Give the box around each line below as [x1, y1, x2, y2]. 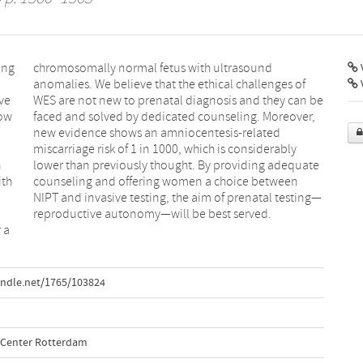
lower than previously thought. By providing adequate [32, 157, 319, 173]
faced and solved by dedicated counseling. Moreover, [32, 109, 315, 124]
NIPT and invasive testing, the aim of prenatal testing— [32, 190, 322, 205]
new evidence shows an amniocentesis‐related [32, 125, 280, 140]
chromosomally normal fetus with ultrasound [32, 60, 272, 75]
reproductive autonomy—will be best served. [32, 206, 271, 221]
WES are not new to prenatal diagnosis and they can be [32, 92, 323, 108]
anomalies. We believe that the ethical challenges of [32, 76, 305, 92]
